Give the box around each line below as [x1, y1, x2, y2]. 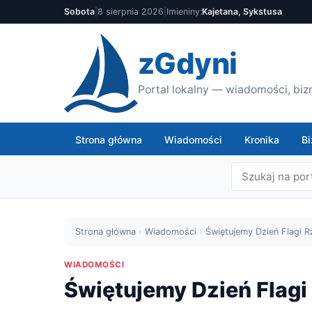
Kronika [244, 134, 279, 146]
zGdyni [137, 46, 237, 81]
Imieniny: [166, 6, 202, 17]
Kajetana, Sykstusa [202, 6, 282, 17]
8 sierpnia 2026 [97, 6, 164, 17]
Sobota [64, 6, 95, 17]
